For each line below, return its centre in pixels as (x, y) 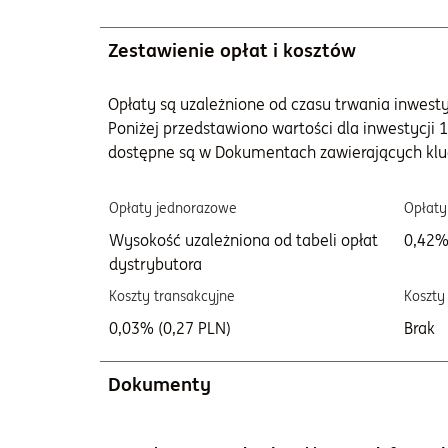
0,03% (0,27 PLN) (170, 328)
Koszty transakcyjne (172, 296)
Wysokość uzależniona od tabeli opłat (243, 240)
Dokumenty (159, 384)
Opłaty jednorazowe (173, 208)
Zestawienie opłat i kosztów (232, 50)
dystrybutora (155, 264)
